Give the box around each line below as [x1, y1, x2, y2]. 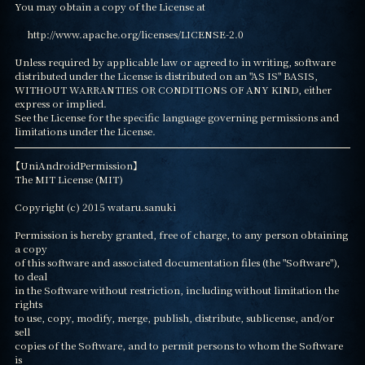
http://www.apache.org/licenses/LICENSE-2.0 [14, 27, 27, 42]
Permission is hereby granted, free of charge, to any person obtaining [14, 226, 348, 241]
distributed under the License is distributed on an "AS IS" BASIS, [14, 68, 318, 83]
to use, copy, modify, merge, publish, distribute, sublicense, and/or [14, 310, 334, 324]
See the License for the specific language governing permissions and [14, 110, 339, 125]
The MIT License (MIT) [14, 171, 123, 186]
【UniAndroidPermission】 [14, 157, 139, 172]
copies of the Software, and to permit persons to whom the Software [14, 337, 343, 352]
